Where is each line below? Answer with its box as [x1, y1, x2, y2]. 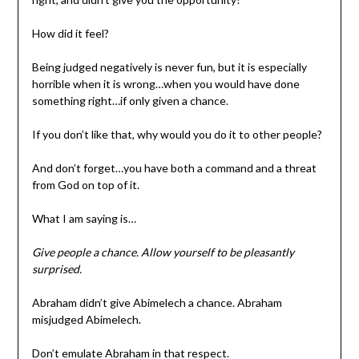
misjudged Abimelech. [31, 313, 141, 327]
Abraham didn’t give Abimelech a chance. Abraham [31, 296, 282, 310]
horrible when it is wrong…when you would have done [31, 77, 300, 91]
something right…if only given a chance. [31, 94, 228, 108]
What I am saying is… [31, 212, 136, 226]
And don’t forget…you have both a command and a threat [31, 161, 317, 175]
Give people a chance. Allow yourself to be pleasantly [31, 245, 294, 260]
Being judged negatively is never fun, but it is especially [31, 60, 307, 75]
